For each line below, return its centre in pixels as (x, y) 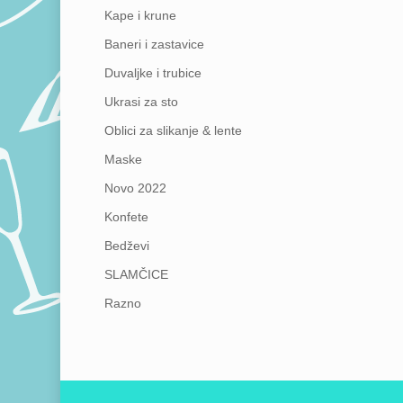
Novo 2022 (135, 188)
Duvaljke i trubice (152, 73)
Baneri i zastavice (154, 45)
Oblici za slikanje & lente (173, 131)
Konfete (126, 217)
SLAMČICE (136, 275)
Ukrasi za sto (141, 102)
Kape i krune (140, 16)
